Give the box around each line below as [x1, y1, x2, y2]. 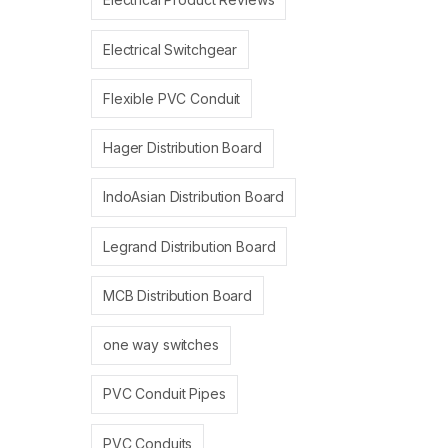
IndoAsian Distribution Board [103, 188, 285, 206]
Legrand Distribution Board [103, 237, 276, 255]
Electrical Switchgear [103, 40, 238, 58]
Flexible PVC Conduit [103, 89, 241, 107]
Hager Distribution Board [103, 139, 262, 157]
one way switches [103, 336, 219, 354]
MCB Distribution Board [103, 286, 252, 304]
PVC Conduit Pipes [103, 385, 226, 403]
